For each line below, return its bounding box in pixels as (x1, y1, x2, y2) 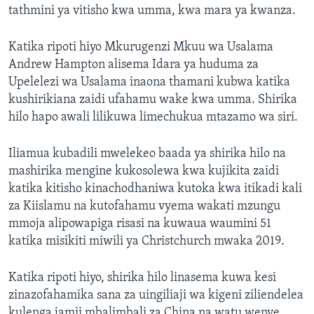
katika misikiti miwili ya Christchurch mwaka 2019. (8, 235, 285, 249)
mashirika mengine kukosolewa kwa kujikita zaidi (8, 165, 279, 179)
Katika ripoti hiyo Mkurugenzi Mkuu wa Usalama (8, 41, 273, 55)
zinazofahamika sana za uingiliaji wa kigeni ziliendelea (8, 289, 303, 303)
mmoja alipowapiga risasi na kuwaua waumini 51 (8, 217, 271, 231)
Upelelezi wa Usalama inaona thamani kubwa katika (8, 76, 290, 90)
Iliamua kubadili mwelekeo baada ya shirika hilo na (8, 147, 286, 161)
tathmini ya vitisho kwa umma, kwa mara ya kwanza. (8, 4, 296, 18)
